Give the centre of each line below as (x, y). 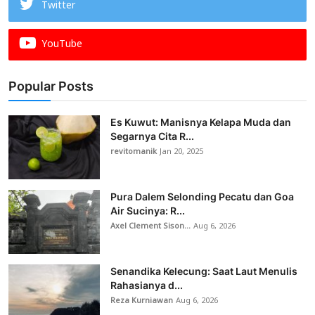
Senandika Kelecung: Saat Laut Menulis (204, 271)
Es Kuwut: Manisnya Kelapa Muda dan (201, 122)
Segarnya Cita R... (152, 136)
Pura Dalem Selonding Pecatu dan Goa (202, 196)
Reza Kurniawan (142, 301)
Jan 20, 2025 (181, 152)
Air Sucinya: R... (148, 210)
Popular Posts (51, 86)
